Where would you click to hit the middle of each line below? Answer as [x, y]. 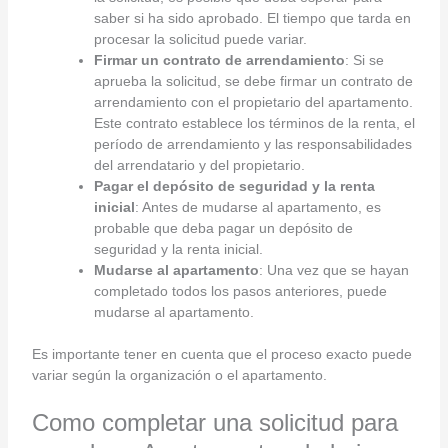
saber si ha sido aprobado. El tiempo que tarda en [252, 17]
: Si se [364, 59]
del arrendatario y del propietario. [199, 164]
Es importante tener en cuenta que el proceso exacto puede [221, 353]
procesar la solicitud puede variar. [200, 38]
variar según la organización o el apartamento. [179, 374]
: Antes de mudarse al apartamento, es [257, 206]
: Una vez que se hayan [333, 269]
